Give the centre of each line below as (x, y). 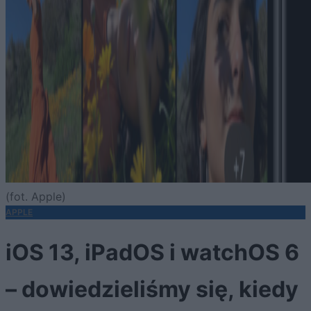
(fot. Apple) (36, 196)
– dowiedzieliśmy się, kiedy (152, 289)
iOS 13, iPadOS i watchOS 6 (152, 253)
